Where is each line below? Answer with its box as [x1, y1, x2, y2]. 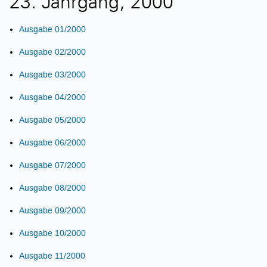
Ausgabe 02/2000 [19, 47, 86, 57]
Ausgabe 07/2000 [19, 160, 86, 170]
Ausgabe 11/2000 [19, 251, 85, 260]
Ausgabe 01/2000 [19, 24, 86, 34]
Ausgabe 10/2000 [19, 228, 86, 238]
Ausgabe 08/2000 [19, 183, 86, 193]
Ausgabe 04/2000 [19, 92, 86, 102]
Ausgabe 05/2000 [19, 115, 86, 125]
